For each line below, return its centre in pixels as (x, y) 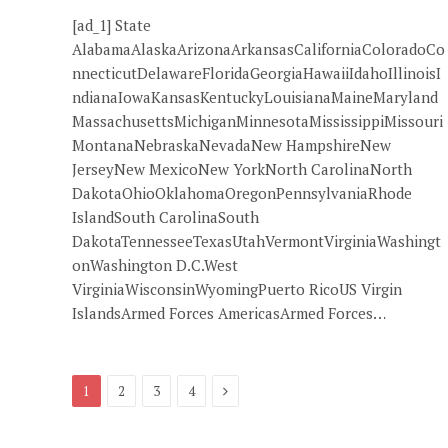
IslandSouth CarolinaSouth (165, 217)
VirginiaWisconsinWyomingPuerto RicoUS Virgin (237, 289)
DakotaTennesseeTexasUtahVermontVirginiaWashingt (256, 241)
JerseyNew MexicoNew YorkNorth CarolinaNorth (242, 169)
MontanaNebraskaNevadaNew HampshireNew (231, 145)
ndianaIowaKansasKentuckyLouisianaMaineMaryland (255, 97)
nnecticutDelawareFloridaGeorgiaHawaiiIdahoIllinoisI (256, 73)
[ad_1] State (111, 25)
